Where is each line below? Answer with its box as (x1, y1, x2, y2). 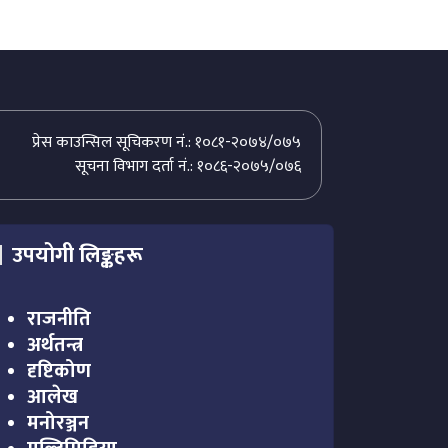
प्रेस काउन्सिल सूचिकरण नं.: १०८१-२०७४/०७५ (32, 129, 301, 157)
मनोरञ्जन (27, 406, 94, 441)
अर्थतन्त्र (27, 328, 83, 363)
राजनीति (27, 302, 91, 337)
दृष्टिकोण (27, 354, 91, 389)
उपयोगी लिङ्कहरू (11, 237, 143, 275)
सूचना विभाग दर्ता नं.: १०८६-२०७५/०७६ (75, 153, 301, 181)
